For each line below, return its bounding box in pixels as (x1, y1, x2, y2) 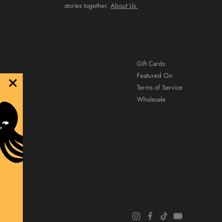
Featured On (137, 70, 172, 80)
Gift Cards (137, 58, 165, 68)
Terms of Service (137, 82, 182, 92)
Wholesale (137, 94, 166, 104)
